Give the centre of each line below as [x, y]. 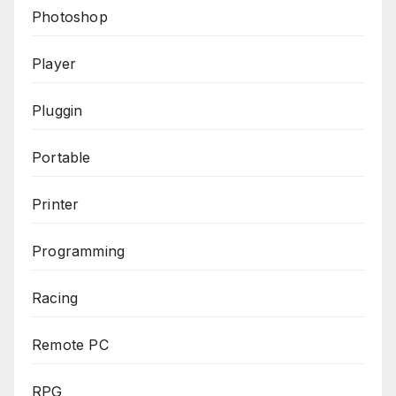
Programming [79, 251]
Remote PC [70, 344]
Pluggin [57, 110]
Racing [55, 297]
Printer [56, 204]
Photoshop [70, 16]
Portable [61, 157]
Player [54, 63]
